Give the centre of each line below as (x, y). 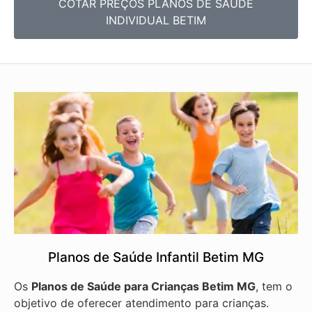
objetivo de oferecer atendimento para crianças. (143, 303)
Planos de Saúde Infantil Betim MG (156, 258)
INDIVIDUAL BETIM (156, 20)
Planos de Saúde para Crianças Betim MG (143, 287)
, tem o (274, 287)
